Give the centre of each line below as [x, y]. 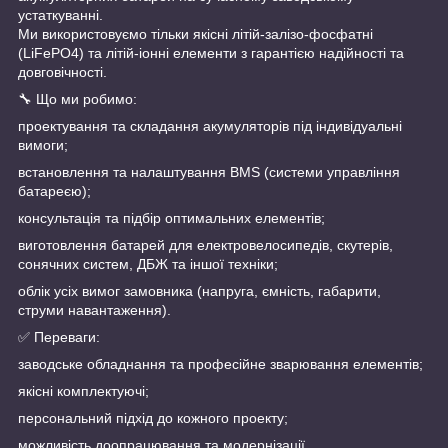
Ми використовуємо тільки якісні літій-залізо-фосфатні [195, 33]
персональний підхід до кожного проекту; [153, 417]
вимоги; [43, 144]
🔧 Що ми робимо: [77, 98]
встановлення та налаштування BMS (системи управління [209, 171]
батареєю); [54, 190]
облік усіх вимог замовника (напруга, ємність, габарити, [199, 290]
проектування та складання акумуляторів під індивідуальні [210, 125]
